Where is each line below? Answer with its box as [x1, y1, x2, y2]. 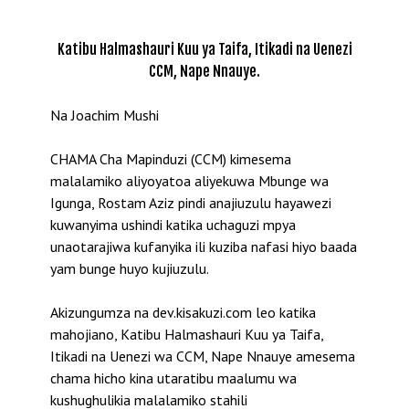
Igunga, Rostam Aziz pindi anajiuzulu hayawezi [50, 193, 331, 212]
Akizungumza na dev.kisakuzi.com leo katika [50, 302, 316, 321]
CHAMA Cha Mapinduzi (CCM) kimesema [50, 149, 291, 168]
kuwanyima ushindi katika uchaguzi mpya [50, 215, 296, 234]
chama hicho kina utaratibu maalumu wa [50, 368, 297, 387]
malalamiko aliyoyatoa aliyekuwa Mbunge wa [50, 171, 329, 190]
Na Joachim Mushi [50, 105, 159, 124]
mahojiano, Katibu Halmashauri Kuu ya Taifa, [50, 324, 323, 343]
